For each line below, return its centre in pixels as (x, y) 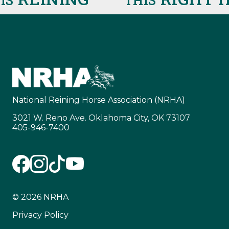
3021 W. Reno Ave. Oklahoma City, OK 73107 (101, 118)
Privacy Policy (40, 215)
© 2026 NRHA (40, 197)
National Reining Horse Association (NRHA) (99, 100)
